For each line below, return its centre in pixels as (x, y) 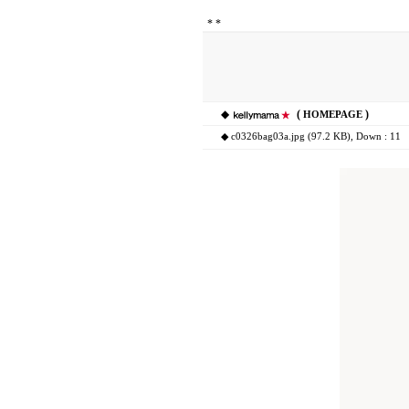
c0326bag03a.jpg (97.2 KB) (291, 136)
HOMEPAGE (333, 115)
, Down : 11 (376, 136)
